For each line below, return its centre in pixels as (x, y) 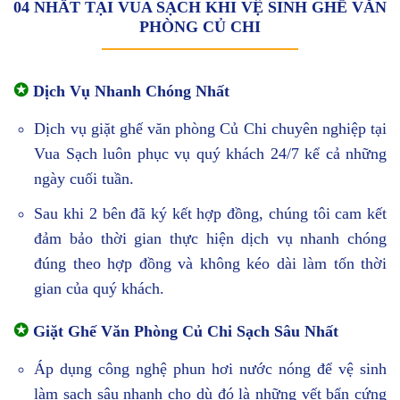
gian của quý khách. (100, 289)
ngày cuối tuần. (84, 179)
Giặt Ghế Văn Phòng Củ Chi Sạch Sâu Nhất (186, 331)
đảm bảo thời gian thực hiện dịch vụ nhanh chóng (210, 239)
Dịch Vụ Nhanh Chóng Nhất (129, 92)
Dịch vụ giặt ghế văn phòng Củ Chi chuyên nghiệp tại (210, 129)
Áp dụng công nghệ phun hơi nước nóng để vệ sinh (210, 369)
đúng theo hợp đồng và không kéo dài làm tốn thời (210, 264)
